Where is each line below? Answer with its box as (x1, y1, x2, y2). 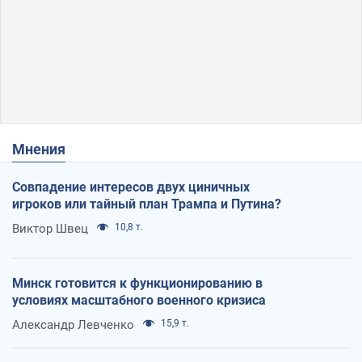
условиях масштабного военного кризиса (12, 292, 266, 308)
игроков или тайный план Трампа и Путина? (12, 196, 281, 212)
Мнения (25, 140, 65, 158)
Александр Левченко (12, 317, 134, 332)
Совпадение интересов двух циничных (12, 179, 250, 195)
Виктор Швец (12, 221, 88, 236)
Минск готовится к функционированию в (12, 275, 263, 291)
